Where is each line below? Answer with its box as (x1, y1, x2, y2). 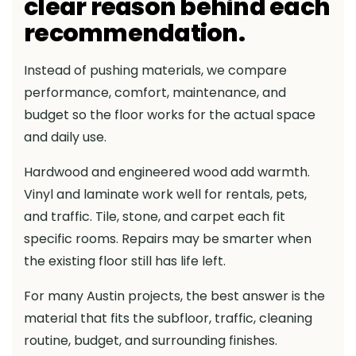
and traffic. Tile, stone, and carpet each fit (24, 207, 285, 226)
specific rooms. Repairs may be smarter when (24, 230, 311, 249)
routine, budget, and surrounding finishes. (24, 331, 277, 350)
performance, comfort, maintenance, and (24, 83, 286, 103)
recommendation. (24, 17, 245, 51)
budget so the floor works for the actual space (24, 106, 315, 125)
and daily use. (24, 128, 106, 147)
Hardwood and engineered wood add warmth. (24, 163, 310, 182)
